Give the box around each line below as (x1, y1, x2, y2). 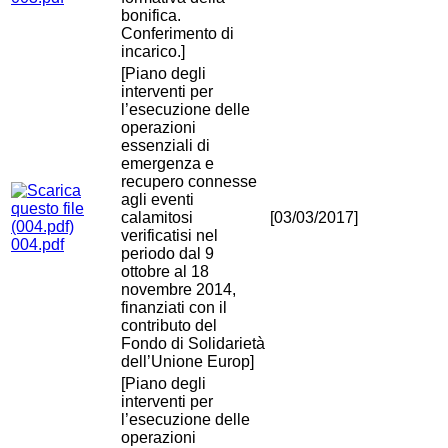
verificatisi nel (121, 227, 218, 245)
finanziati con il (121, 299, 227, 317)
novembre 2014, (121, 281, 236, 299)
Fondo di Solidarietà (121, 335, 265, 353)
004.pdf (11, 236, 64, 254)
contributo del (121, 317, 217, 335)
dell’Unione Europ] (121, 353, 254, 371)
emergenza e (121, 155, 214, 173)
